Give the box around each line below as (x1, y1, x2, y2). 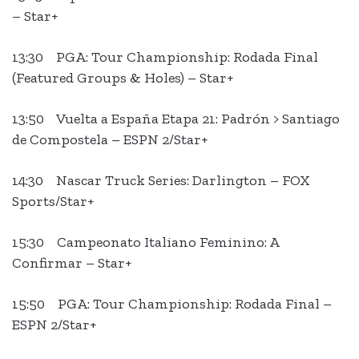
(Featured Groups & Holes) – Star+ (12, 69, 233, 87)
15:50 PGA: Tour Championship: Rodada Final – (12, 295, 332, 313)
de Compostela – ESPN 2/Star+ (12, 131, 208, 149)
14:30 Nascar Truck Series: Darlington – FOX (12, 171, 310, 190)
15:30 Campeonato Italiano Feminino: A (12, 233, 279, 252)
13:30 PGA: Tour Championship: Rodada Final (12, 48, 318, 67)
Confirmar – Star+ (12, 254, 131, 272)
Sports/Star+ (12, 192, 94, 211)
